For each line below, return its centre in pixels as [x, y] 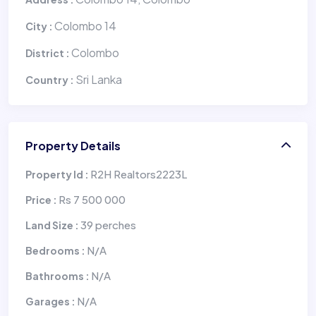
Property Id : [58, 175]
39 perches [108, 225]
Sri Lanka [99, 80]
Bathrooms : [58, 276]
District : [48, 53]
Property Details [73, 146]
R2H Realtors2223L [139, 174]
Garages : [51, 302]
